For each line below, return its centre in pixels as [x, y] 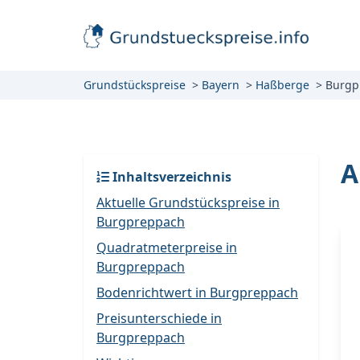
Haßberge [282, 85]
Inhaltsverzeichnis [170, 177]
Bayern [221, 85]
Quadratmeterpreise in [167, 247]
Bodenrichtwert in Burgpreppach [197, 292]
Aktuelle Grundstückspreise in [188, 202]
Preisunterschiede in [159, 318]
